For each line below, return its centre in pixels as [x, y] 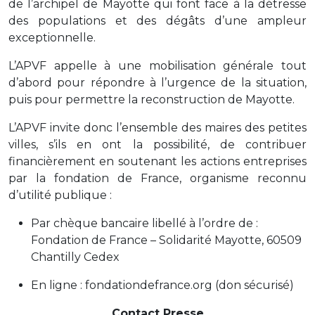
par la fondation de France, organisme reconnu [157, 178]
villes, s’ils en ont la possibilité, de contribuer [157, 144]
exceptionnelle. [52, 37]
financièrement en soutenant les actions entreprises [157, 161]
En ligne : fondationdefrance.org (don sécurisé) [162, 285]
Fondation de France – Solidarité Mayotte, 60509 [166, 240]
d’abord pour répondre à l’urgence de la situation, [157, 82]
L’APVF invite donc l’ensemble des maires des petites [157, 127]
